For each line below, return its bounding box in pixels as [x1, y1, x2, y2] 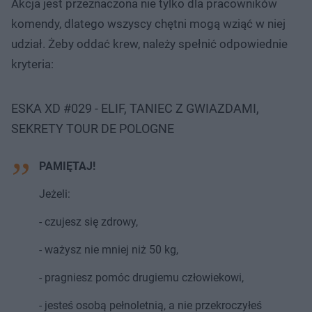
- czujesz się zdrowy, [39, 214, 138, 228]
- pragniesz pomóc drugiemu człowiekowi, [39, 270, 244, 284]
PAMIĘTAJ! [39, 159, 95, 173]
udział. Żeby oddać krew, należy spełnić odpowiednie [11, 36, 288, 51]
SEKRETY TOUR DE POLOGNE [11, 120, 174, 136]
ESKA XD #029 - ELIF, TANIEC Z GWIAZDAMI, [11, 100, 259, 116]
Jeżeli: [39, 187, 70, 201]
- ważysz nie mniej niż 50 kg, [39, 242, 178, 256]
